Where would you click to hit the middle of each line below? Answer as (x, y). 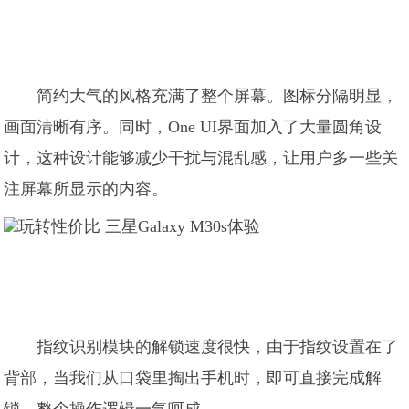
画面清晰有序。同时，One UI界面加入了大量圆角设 (193, 127)
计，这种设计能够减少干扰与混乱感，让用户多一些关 (201, 158)
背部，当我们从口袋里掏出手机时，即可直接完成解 (193, 378)
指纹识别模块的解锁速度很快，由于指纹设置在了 (218, 347)
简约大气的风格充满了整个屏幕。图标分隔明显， (218, 96)
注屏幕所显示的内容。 (86, 189)
